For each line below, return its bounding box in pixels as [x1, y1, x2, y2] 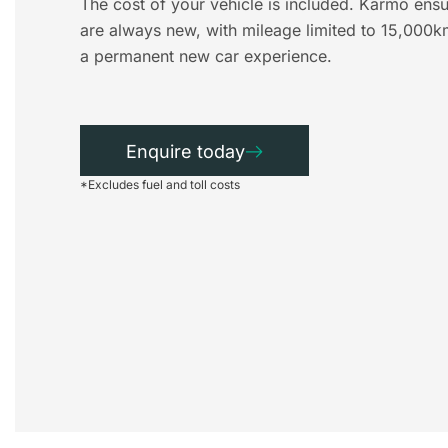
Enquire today [126, 141, 245, 163]
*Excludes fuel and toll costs [80, 177, 243, 193]
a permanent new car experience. [80, 46, 332, 67]
